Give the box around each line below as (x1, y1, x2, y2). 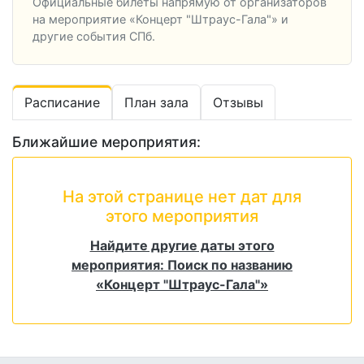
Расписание (24, 94, 100, 111)
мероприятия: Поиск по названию (71, 257, 292, 274)
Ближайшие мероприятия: (12, 133, 201, 151)
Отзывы (213, 94, 263, 111)
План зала (124, 94, 188, 111)
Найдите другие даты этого (89, 237, 275, 254)
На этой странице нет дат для (63, 187, 301, 207)
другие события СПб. (32, 29, 155, 44)
